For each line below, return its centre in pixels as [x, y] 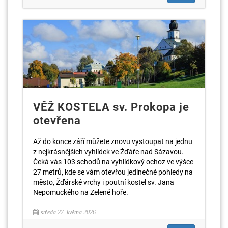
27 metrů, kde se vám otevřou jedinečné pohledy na [113, 172]
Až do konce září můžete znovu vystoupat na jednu [113, 142]
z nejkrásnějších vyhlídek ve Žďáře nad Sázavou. [108, 152]
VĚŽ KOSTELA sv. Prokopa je [111, 107]
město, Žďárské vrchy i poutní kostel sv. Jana [104, 182]
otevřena [57, 121]
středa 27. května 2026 [68, 212]
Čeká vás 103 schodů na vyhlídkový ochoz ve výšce [113, 162]
